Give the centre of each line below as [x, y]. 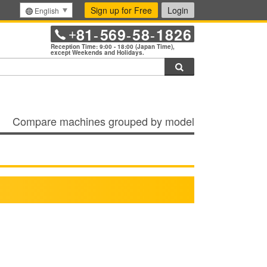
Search [197, 65]
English [46, 10]
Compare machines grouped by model [103, 121]
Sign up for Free [121, 10]
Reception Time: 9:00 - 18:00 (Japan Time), [112, 47]
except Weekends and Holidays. [97, 53]
